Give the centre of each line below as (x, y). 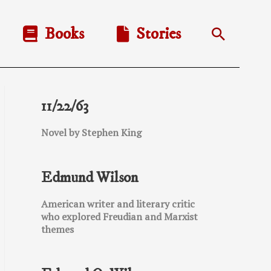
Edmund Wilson (90, 178)
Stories (155, 34)
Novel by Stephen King (91, 132)
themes (57, 229)
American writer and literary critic (118, 204)
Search (236, 36)
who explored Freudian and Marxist (119, 217)
